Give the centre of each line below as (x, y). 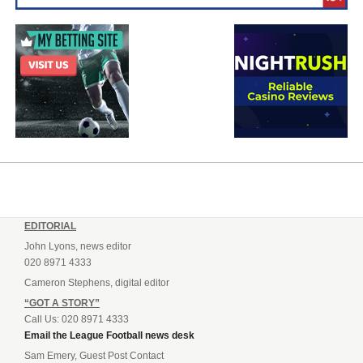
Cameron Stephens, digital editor (97, 282)
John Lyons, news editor (78, 246)
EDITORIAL (50, 226)
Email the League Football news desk (109, 335)
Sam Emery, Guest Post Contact (94, 355)
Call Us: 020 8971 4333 (77, 319)
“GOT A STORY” (62, 303)
